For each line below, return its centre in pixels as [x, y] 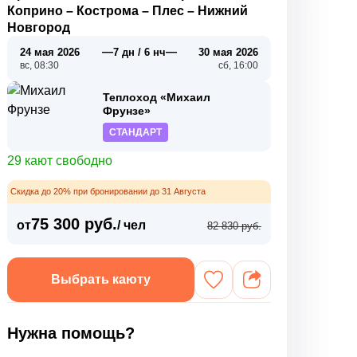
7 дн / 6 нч [139, 52]
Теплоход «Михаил [157, 97]
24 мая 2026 [50, 52]
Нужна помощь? [71, 333]
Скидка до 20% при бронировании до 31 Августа [108, 191]
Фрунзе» [127, 111]
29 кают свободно [60, 161]
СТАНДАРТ [136, 132]
